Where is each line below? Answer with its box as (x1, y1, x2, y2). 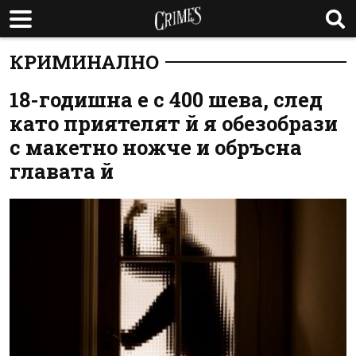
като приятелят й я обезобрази (10, 110, 338, 137)
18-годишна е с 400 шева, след (10, 86, 323, 113)
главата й (10, 157, 114, 184)
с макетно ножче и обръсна (10, 133, 302, 161)
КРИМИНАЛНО (10, 49, 159, 75)
